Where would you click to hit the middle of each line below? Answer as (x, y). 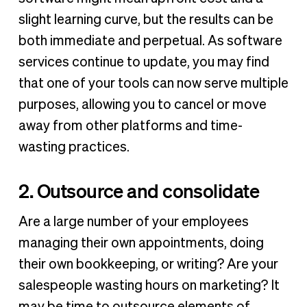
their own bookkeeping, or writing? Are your (148, 264)
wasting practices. (74, 148)
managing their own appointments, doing (141, 243)
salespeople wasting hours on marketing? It (149, 285)
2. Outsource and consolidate (139, 190)
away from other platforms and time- (130, 126)
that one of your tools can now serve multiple (153, 84)
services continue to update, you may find (144, 63)
